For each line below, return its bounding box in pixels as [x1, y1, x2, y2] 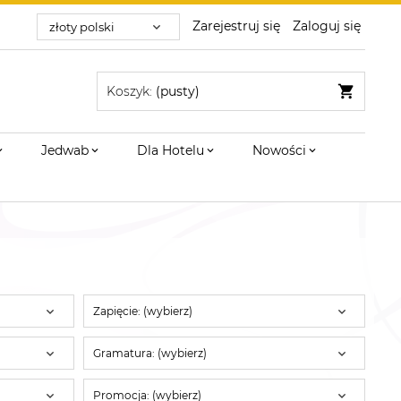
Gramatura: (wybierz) [93, 346, 208, 360]
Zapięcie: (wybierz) [93, 303, 193, 318]
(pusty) [156, 83, 200, 99]
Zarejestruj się [192, 17, 280, 34]
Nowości [252, 142, 306, 158]
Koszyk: [107, 83, 152, 99]
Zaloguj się [293, 17, 361, 34]
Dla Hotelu [137, 142, 204, 158]
